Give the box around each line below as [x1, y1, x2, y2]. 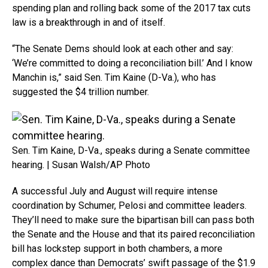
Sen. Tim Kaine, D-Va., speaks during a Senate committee [12, 144, 250, 156]
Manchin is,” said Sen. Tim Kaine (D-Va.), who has [12, 71, 216, 83]
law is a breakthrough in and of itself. [12, 16, 165, 28]
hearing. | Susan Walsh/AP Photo [12, 159, 150, 170]
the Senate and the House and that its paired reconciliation [12, 228, 255, 240]
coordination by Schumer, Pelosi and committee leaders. [12, 199, 246, 211]
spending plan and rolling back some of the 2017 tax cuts [12, 2, 251, 14]
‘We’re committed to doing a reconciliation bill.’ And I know [12, 57, 252, 69]
